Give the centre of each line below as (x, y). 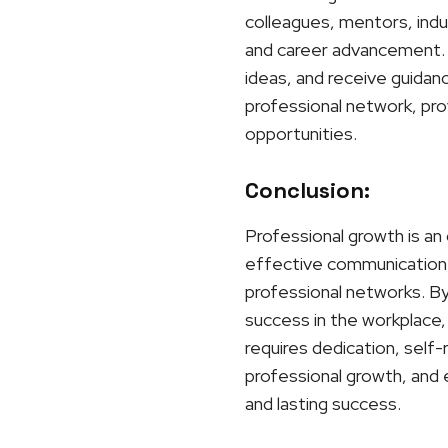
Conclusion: (307, 190)
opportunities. (300, 133)
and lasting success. (322, 403)
